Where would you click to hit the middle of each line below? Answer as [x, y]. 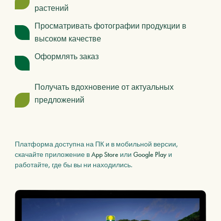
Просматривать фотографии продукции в [110, 26]
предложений [59, 100]
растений [52, 8]
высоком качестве [68, 38]
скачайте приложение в [53, 154]
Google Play [150, 154]
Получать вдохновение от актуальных [104, 87]
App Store [105, 154]
